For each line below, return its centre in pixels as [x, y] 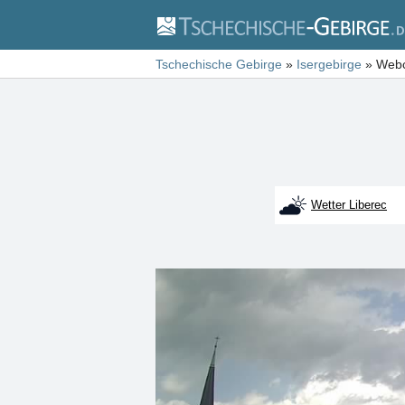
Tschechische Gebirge [219, 64]
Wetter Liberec [349, 205]
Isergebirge [329, 64]
